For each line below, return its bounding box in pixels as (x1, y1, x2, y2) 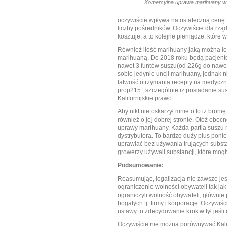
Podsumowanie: (118, 162, 164, 169)
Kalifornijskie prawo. (118, 95, 173, 102)
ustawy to (118, 207, 145, 215)
